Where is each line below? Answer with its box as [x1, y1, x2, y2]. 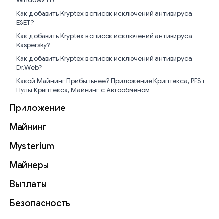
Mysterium [10, 140, 54, 152]
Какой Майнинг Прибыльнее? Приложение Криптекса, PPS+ [16, 76, 205, 85]
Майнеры [10, 159, 49, 171]
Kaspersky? [16, 40, 51, 49]
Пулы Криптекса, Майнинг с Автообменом [16, 85, 150, 94]
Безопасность [10, 197, 70, 209]
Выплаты [10, 178, 47, 190]
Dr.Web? [16, 63, 42, 72]
